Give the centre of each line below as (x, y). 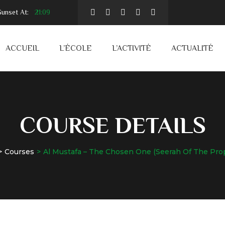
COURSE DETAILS (113, 125)
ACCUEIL (22, 48)
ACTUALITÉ (192, 48)
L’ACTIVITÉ (131, 48)
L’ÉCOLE (75, 48)
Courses (19, 151)
